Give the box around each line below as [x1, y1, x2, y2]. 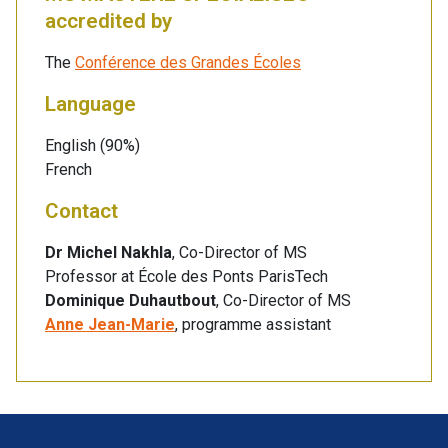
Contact [45, 199, 118, 224]
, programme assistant [175, 315, 331, 335]
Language [45, 92, 136, 117]
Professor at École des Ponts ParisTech [45, 267, 328, 287]
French [45, 160, 92, 180]
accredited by [45, 9, 172, 34]
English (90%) [45, 136, 140, 156]
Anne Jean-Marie [45, 315, 175, 335]
